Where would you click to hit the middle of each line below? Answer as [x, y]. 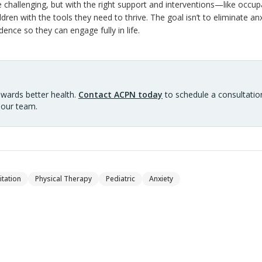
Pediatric [120, 178]
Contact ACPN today [120, 94]
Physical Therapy [63, 178]
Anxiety [161, 178]
